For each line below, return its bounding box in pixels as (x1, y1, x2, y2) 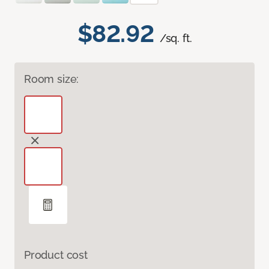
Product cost (24, 249, 88, 262)
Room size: (24, 73, 79, 86)
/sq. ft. (159, 32, 192, 45)
